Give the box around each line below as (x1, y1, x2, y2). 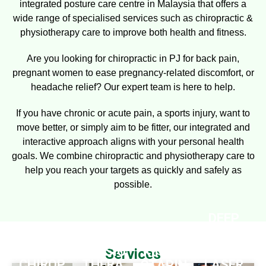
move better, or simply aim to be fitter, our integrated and (16, 122, 250, 132)
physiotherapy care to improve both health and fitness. (20, 27, 246, 37)
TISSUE (201, 226, 246, 242)
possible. (114, 179, 152, 189)
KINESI (143, 244, 183, 259)
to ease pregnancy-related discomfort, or (83, 67, 254, 78)
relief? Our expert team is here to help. (73, 81, 235, 92)
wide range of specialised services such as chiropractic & (13, 12, 253, 23)
